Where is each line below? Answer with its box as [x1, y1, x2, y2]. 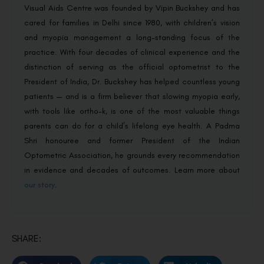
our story [24, 180, 55, 190]
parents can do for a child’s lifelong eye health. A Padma [24, 121, 240, 131]
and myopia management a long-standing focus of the [24, 32, 240, 43]
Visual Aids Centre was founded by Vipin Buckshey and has [24, 3, 240, 14]
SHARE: [12, 233, 41, 245]
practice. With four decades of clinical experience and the [24, 47, 240, 58]
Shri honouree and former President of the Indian [24, 136, 240, 146]
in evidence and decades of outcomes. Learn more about [24, 165, 240, 176]
